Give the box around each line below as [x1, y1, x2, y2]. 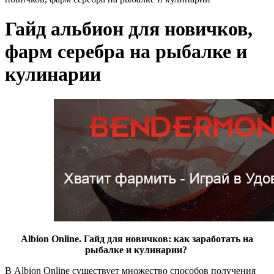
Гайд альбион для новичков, [5, 18, 253, 40]
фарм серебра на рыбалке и [5, 40, 247, 63]
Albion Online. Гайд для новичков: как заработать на [21, 233, 253, 244]
